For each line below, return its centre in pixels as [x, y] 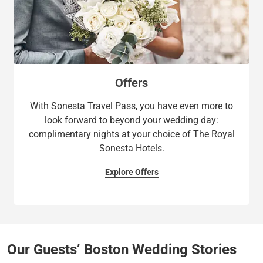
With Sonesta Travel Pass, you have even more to [131, 106]
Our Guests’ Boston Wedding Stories [122, 249]
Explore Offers [131, 172]
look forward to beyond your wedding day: [131, 120]
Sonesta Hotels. [131, 148]
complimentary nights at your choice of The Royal [131, 134]
